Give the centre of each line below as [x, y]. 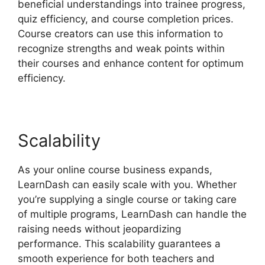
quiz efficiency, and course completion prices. [126, 19]
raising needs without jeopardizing [99, 229]
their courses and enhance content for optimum [131, 63]
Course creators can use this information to [120, 33]
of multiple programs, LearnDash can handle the [132, 214]
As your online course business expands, [115, 169]
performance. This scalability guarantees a [119, 243]
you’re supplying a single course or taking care [127, 199]
